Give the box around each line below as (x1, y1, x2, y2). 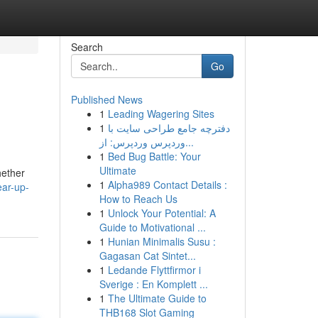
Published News (70, 92, 143, 106)
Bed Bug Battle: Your (107, 149, 201, 163)
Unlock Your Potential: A (107, 206, 216, 220)
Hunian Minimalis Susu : (107, 234, 216, 248)
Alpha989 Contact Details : (107, 177, 227, 192)
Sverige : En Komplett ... (99, 277, 208, 291)
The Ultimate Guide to (107, 291, 207, 305)
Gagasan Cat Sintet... (99, 248, 196, 263)
